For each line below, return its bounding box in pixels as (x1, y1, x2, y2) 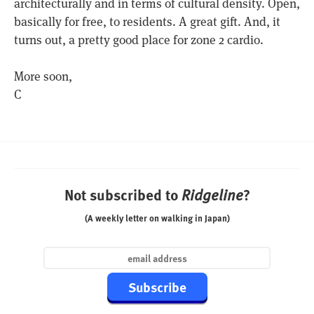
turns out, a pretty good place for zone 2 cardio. (14, 32, 264, 48)
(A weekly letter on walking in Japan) (84, 212, 230, 225)
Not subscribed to (64, 184, 182, 205)
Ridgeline (181, 184, 243, 205)
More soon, (14, 69, 72, 85)
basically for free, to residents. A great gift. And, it (14, 13, 280, 29)
